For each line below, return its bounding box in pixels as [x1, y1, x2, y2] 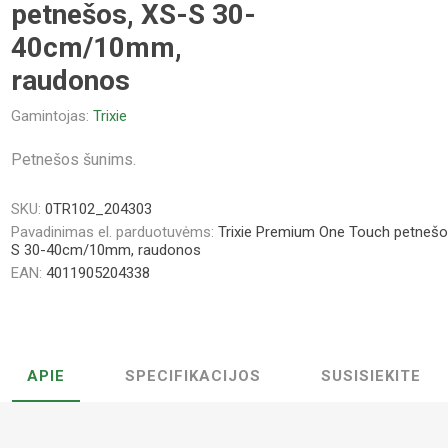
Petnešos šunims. [11, 149, 137, 169]
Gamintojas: [11, 106, 90, 125]
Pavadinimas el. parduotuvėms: [11, 222, 215, 241]
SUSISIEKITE [321, 366, 421, 385]
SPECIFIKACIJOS [125, 366, 261, 385]
